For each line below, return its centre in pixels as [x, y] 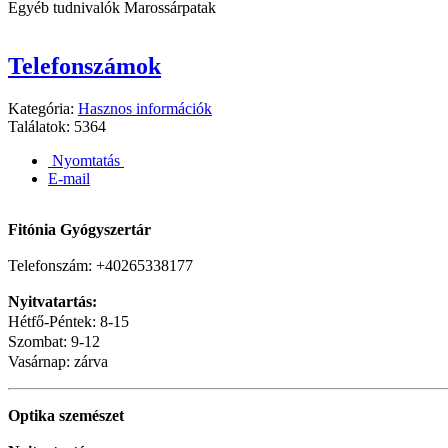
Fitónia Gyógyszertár [79, 230]
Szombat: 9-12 [54, 342]
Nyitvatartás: [52, 302]
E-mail [69, 179]
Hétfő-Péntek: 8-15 [68, 322]
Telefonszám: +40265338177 [100, 266]
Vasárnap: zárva [58, 362]
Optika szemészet [66, 416]
